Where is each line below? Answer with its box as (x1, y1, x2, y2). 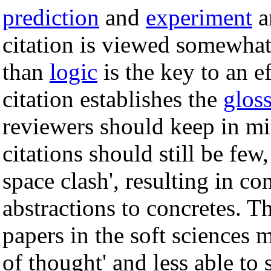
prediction (2, 4, 99, 30)
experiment (146, 4, 252, 30)
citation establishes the (2, 85, 223, 112)
